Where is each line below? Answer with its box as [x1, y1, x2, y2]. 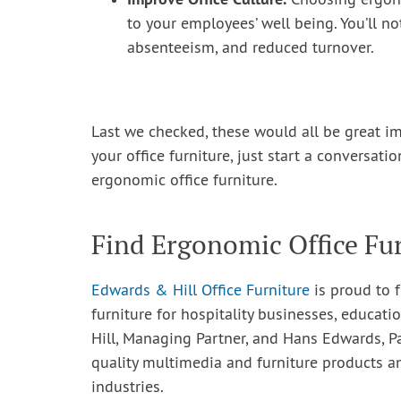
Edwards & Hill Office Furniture [91, 281, 310, 302]
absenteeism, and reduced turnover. [127, 38, 374, 59]
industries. [91, 378, 164, 398]
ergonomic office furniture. [91, 171, 277, 192]
